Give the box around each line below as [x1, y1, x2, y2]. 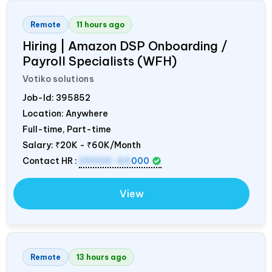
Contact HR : [22, 155, 79, 166]
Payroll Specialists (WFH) [22, 53, 177, 69]
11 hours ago [76, 19, 124, 29]
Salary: [22, 139, 55, 151]
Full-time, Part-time [22, 123, 111, 135]
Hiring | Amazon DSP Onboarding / [22, 38, 227, 53]
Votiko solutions [22, 73, 94, 84]
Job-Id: [22, 92, 56, 103]
